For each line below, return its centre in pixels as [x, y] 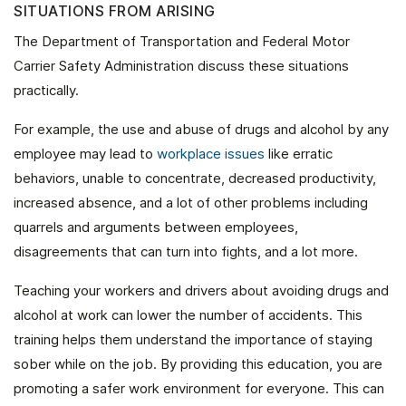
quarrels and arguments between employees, [156, 227]
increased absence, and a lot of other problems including [191, 203]
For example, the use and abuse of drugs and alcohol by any [201, 129]
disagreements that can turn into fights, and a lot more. [186, 251]
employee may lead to [85, 154]
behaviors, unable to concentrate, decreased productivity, [195, 178]
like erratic [299, 154]
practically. [46, 90]
